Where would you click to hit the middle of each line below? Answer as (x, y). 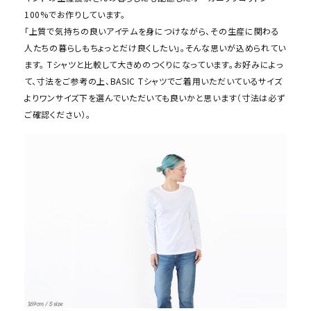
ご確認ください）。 (58, 114)
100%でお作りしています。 (75, 14)
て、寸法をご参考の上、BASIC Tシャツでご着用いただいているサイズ (153, 81)
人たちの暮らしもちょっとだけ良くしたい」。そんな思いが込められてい (155, 48)
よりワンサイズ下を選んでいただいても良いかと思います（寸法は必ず (155, 98)
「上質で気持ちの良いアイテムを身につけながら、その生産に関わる (152, 31)
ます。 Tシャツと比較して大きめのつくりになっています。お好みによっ (154, 64)
